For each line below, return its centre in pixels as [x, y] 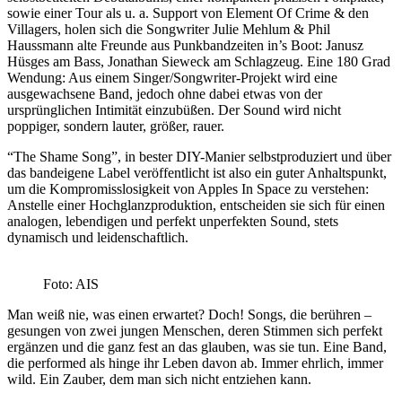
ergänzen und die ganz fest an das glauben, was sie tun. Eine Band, [197, 346]
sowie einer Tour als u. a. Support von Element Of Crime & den [188, 13]
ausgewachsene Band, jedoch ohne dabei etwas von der [165, 93]
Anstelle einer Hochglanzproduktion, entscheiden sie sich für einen [196, 205]
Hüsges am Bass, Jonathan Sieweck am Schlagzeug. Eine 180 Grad [199, 61]
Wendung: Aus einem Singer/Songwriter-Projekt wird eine [172, 77]
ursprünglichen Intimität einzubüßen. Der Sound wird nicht [174, 109]
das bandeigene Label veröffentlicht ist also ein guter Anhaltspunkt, [197, 172]
